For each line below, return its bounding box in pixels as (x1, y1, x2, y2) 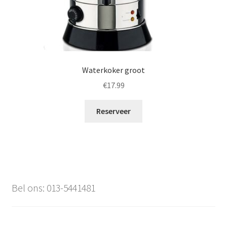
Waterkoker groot (82, 64, 145, 75)
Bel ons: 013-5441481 (11, 181, 95, 195)
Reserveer (96, 106, 131, 117)
